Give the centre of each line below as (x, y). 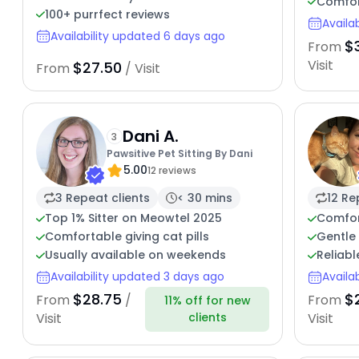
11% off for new (207, 300)
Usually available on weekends (135, 255)
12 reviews (171, 170)
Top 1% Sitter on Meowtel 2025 (133, 218)
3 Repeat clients (102, 198)
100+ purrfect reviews (107, 14)
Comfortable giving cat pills (127, 237)
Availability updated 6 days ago (137, 36)
